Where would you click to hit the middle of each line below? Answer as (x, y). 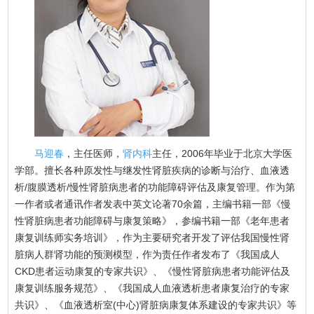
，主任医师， (94, 153)
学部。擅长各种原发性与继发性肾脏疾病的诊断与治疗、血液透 (152, 170)
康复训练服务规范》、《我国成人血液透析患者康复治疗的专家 (152, 288)
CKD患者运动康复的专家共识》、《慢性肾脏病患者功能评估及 (153, 271)
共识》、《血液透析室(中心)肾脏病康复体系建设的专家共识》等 (156, 305)
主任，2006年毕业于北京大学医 (223, 153)
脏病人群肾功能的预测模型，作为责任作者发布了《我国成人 (148, 254)
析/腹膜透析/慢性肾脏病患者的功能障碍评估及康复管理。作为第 (155, 187)
